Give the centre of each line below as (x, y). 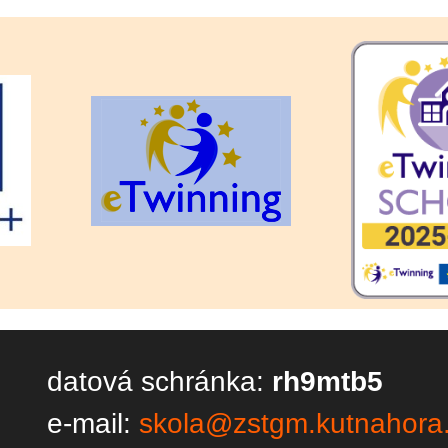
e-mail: (93, 423)
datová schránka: (159, 381)
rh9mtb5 (327, 381)
